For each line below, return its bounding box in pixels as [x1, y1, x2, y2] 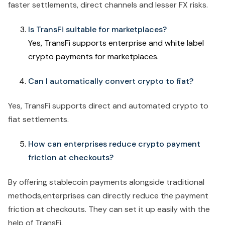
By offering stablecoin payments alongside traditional [8, 176, 204, 187]
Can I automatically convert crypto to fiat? [28, 75, 193, 86]
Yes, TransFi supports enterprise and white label [28, 37, 204, 48]
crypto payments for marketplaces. [28, 51, 161, 62]
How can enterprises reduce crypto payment [28, 138, 200, 149]
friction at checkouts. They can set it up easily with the [8, 203, 210, 214]
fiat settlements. [8, 114, 71, 125]
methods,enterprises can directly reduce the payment [8, 190, 208, 201]
